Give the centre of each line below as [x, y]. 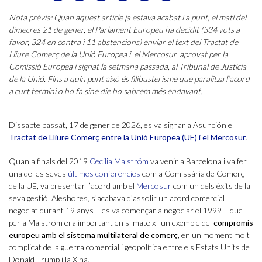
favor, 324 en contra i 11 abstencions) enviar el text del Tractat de [123, 42]
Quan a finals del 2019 [49, 161]
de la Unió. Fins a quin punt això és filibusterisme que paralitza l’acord [129, 79]
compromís [233, 223]
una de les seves [38, 174]
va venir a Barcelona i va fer [198, 161]
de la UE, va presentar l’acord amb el [73, 186]
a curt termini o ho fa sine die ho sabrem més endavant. [106, 91]
